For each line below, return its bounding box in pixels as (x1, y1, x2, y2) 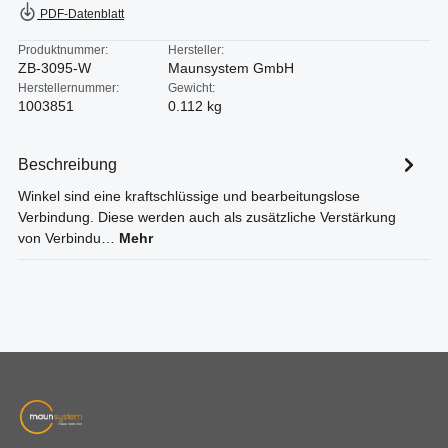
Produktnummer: (18, 43, 108, 57)
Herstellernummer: (18, 81, 119, 95)
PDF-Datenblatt (37, 7, 125, 22)
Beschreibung (18, 155, 117, 173)
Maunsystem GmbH (168, 60, 294, 77)
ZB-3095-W (18, 60, 91, 77)
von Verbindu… (18, 230, 119, 247)
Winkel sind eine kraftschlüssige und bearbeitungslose (18, 188, 360, 205)
